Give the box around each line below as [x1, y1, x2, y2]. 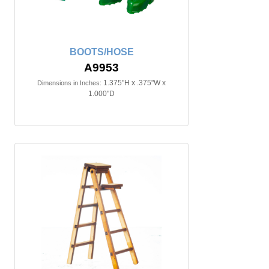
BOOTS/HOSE [69, 47, 134, 57]
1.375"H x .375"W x [103, 79, 166, 87]
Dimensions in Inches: [37, 79, 101, 86]
